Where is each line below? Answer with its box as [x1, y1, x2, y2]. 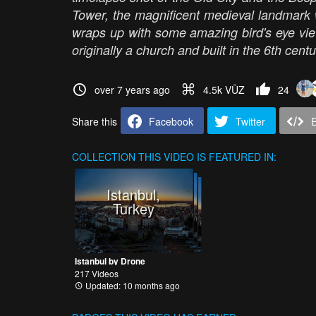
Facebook [149, 114, 193, 128]
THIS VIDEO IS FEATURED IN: [135, 150, 276, 164]
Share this [72, 114, 117, 128]
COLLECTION [72, 150, 135, 164]
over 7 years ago [95, 83, 170, 97]
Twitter [236, 114, 265, 128]
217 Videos [75, 267, 119, 279]
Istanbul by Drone [75, 254, 145, 267]
